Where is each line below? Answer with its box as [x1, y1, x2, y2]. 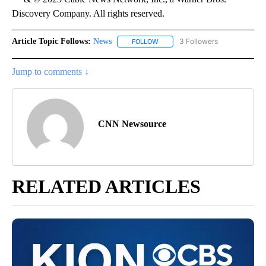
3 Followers [179, 37, 218, 46]
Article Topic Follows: [12, 37, 91, 46]
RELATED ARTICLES [12, 176, 201, 198]
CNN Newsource [98, 119, 166, 129]
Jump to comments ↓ [12, 66, 89, 77]
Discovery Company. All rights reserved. [12, 8, 164, 19]
